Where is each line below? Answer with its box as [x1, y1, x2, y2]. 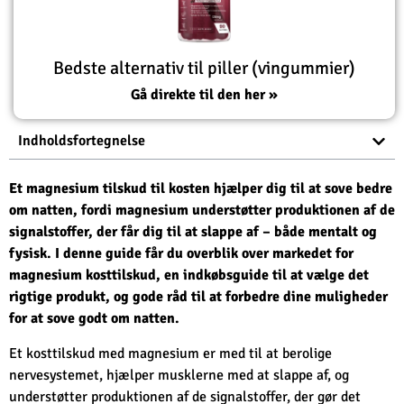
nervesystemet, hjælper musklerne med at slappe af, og [9, 365, 349, 384]
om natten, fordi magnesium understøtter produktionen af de [9, 201, 395, 220]
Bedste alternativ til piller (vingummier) [53, 57, 355, 80]
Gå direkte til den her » [131, 86, 278, 105]
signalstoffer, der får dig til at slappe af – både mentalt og [9, 223, 377, 242]
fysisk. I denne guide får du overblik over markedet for [9, 244, 353, 263]
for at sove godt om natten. [9, 309, 179, 328]
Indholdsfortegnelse [18, 132, 145, 151]
